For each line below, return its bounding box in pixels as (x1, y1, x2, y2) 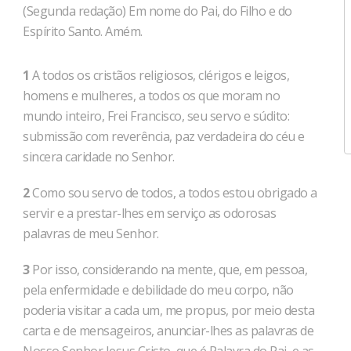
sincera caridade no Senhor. (23, 148, 175, 165)
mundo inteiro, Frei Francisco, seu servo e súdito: (23, 107, 289, 125)
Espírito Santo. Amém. (23, 23, 143, 40)
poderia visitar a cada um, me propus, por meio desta (23, 302, 314, 319)
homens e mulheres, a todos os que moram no (23, 87, 280, 104)
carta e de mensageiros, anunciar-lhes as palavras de (23, 322, 313, 339)
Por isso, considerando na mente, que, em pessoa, (29, 261, 307, 278)
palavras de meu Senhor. (23, 225, 159, 242)
